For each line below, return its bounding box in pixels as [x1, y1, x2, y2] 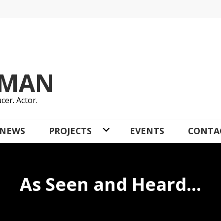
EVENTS [129, 125, 164, 137]
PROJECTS [49, 125, 92, 137]
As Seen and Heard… [20, 172, 201, 196]
